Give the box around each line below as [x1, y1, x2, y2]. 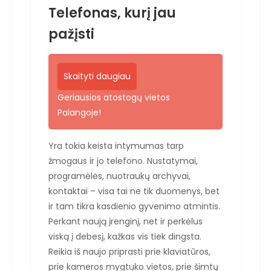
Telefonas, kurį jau [48, 3, 176, 22]
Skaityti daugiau [64, 70, 131, 82]
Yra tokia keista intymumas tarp [48, 139, 184, 152]
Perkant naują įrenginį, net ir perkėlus [48, 215, 203, 227]
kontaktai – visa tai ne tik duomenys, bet [48, 184, 220, 197]
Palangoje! [57, 106, 101, 119]
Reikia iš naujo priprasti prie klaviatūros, [48, 245, 211, 258]
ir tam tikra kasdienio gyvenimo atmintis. [48, 200, 220, 212]
